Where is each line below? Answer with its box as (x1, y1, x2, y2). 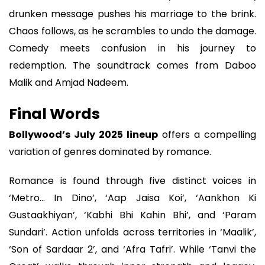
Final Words (9, 104, 100, 125)
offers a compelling (158, 128, 256, 142)
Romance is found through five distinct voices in (9, 173, 256, 188)
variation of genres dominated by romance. (9, 145, 211, 159)
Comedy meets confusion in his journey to (9, 41, 256, 55)
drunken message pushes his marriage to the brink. (9, 7, 256, 21)
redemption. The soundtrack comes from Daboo (9, 58, 256, 72)
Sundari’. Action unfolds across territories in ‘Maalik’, (9, 225, 256, 239)
